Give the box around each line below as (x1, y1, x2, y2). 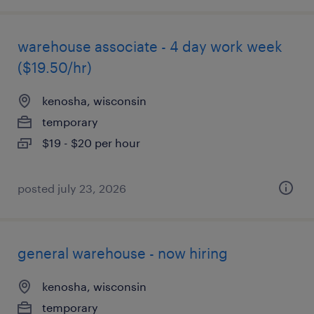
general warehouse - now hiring (18, 245, 228, 261)
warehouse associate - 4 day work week (18, 38, 282, 55)
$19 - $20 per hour (42, 136, 140, 149)
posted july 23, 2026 (18, 182, 126, 195)
